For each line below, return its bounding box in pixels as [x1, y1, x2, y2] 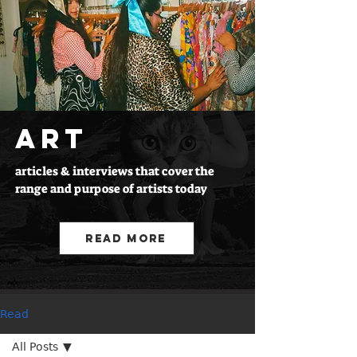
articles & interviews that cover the [15, 163, 214, 179]
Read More [85, 231, 167, 245]
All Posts [12, 340, 58, 353]
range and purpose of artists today [15, 181, 207, 197]
